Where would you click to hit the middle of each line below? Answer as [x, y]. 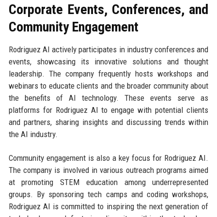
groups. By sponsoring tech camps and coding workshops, [108, 194]
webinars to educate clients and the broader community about [108, 85]
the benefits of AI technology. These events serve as [108, 98]
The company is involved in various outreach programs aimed [108, 170]
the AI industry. [33, 134]
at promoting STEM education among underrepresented [108, 182]
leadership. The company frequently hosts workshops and [108, 73]
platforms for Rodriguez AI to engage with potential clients [108, 110]
